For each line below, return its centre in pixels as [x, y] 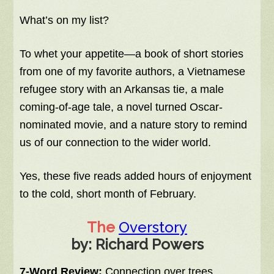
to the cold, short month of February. [110, 194]
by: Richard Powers [137, 245]
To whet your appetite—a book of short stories [132, 54]
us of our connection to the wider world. [116, 143]
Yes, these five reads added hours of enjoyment [136, 176]
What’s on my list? [65, 20]
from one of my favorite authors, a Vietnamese [133, 72]
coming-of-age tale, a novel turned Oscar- [121, 107]
